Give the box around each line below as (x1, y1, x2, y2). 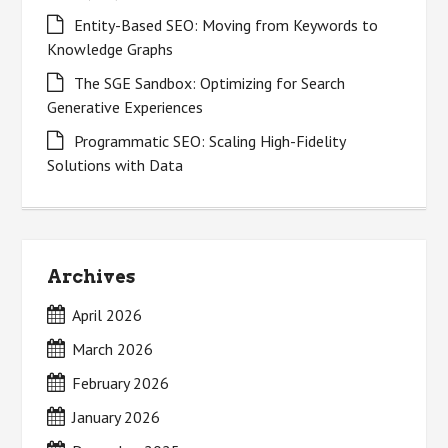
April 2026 (72, 305, 143, 325)
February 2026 (72, 373, 170, 393)
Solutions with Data (47, 155, 184, 175)
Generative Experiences (47, 97, 204, 117)
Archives (47, 266, 136, 287)
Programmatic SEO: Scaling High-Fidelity (74, 131, 346, 151)
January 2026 (72, 407, 161, 427)
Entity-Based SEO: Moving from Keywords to (74, 15, 379, 35)
